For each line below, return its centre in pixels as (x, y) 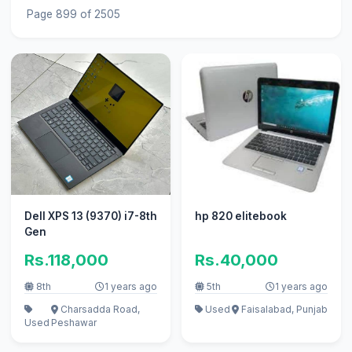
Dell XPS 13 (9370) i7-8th (90, 216)
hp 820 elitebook (240, 216)
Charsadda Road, (99, 309)
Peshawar (74, 322)
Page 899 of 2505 (73, 14)
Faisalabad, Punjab (284, 309)
